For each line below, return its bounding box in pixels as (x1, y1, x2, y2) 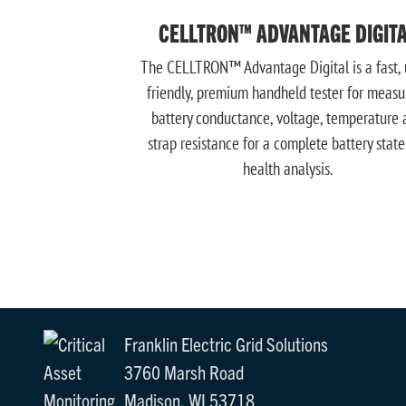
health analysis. (242, 158, 333, 180)
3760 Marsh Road (123, 360, 244, 384)
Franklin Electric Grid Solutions (123, 332, 328, 356)
